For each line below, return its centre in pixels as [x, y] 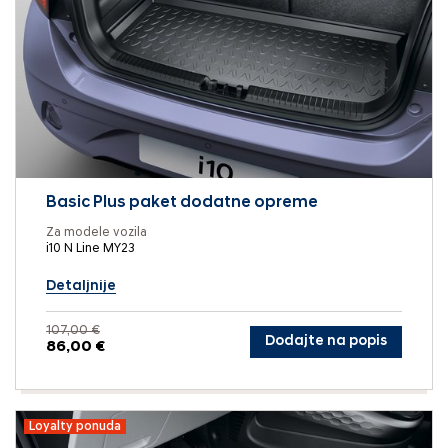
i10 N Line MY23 [90, 249]
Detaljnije [81, 287]
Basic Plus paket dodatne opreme [182, 203]
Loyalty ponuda [75, 427]
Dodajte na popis [326, 341]
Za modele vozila [96, 233]
